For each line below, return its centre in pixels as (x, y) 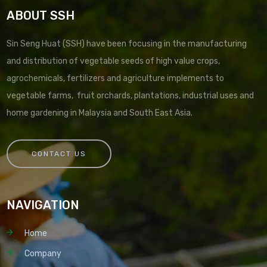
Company (43, 253)
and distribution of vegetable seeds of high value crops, (114, 61)
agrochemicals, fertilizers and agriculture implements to (116, 78)
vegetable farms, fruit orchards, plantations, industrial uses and (131, 95)
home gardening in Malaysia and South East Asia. (100, 113)
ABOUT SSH (41, 15)
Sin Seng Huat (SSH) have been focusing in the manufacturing (127, 44)
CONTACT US (59, 153)
